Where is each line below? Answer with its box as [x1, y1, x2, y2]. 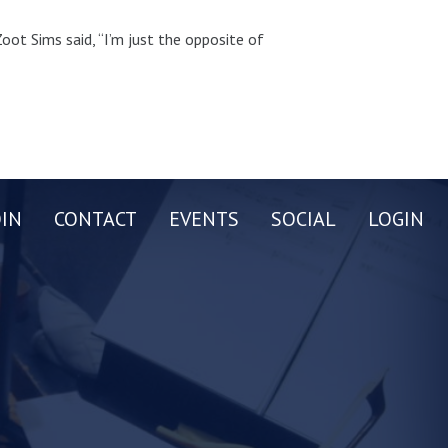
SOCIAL [271, 205, 336, 232]
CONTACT [54, 205, 137, 232]
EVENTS [169, 205, 239, 232]
